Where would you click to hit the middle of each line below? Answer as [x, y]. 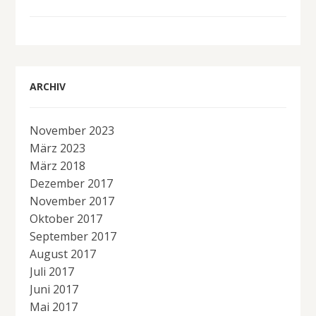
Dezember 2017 [72, 183]
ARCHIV [48, 86]
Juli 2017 [52, 271]
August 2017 [63, 254]
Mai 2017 [54, 306]
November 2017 [72, 201]
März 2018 [58, 165]
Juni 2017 [54, 289]
